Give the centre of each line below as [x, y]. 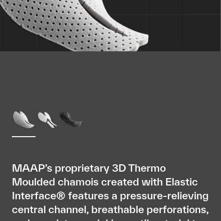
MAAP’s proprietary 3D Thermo [89, 167]
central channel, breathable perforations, [110, 209]
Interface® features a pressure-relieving [110, 195]
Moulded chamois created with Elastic [105, 181]
